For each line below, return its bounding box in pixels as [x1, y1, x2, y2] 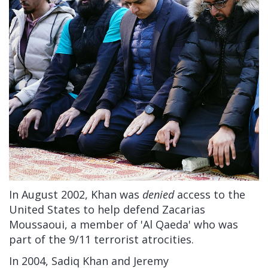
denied [142, 187, 174, 202]
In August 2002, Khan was [9, 187, 139, 202]
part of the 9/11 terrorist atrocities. [9, 232, 194, 247]
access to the [177, 187, 245, 202]
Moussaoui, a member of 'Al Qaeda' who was [9, 217, 238, 232]
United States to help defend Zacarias [9, 202, 205, 217]
